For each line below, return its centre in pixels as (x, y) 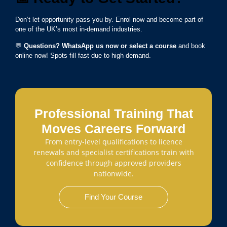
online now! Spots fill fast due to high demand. (83, 56)
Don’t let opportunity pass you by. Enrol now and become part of (109, 19)
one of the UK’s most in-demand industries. (79, 29)
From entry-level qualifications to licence (113, 141)
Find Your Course (113, 197)
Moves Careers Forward (113, 128)
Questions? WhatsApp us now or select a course (101, 46)
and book (192, 46)
